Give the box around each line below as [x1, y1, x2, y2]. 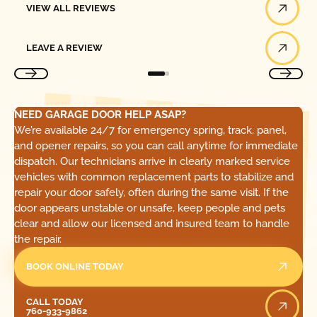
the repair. [13, 232, 62, 246]
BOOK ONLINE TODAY [26, 261, 125, 272]
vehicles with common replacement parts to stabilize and [13, 170, 294, 183]
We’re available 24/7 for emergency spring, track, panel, [13, 123, 287, 137]
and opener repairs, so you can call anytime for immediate [13, 139, 298, 152]
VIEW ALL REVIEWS [26, 3, 116, 14]
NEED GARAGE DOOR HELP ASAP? [13, 108, 186, 121]
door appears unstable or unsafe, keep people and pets [13, 201, 285, 214]
